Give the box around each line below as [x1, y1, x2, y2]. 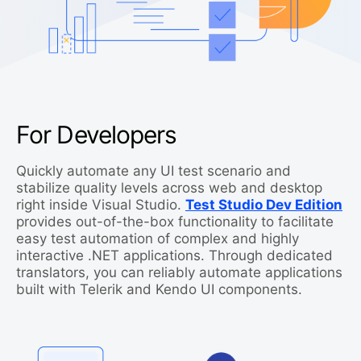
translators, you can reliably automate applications [16, 264, 342, 280]
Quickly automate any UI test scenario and [16, 163, 291, 179]
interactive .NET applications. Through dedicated [16, 247, 333, 263]
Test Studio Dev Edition [185, 197, 342, 213]
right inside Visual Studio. [16, 197, 185, 213]
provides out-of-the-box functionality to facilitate [16, 214, 334, 230]
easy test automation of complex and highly [16, 230, 299, 247]
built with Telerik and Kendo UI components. [16, 281, 302, 297]
